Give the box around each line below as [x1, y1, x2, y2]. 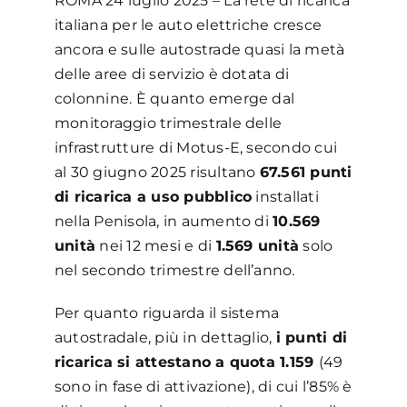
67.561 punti [259, 163, 352, 181]
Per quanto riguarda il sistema [54, 303, 280, 322]
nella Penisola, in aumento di [54, 212, 273, 230]
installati [252, 187, 319, 205]
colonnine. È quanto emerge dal [54, 89, 295, 107]
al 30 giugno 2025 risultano [54, 163, 260, 181]
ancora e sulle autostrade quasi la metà [54, 40, 345, 58]
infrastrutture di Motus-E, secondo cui [54, 138, 338, 156]
